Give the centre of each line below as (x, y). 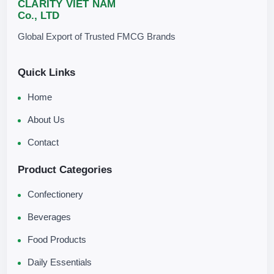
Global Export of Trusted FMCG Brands (97, 37)
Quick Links (46, 73)
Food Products (57, 240)
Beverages (49, 217)
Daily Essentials (60, 262)
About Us (46, 120)
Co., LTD (39, 16)
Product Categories (65, 170)
